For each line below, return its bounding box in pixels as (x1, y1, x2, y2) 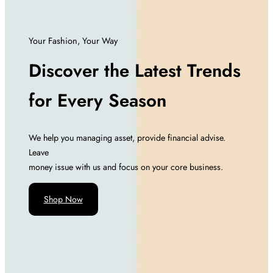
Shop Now (43, 193, 83, 206)
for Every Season (28, 87, 166, 113)
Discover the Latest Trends (28, 57, 241, 83)
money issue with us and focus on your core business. (28, 160, 223, 173)
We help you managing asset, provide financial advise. (28, 131, 225, 144)
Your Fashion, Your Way (28, 34, 118, 48)
